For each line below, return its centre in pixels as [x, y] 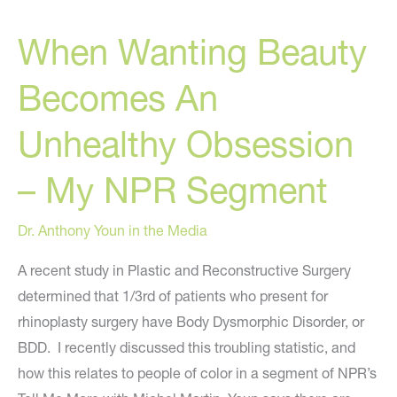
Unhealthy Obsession [186, 144]
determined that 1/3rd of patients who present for [173, 296]
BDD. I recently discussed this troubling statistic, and [187, 347]
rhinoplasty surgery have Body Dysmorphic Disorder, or [191, 321]
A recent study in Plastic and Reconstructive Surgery [184, 270]
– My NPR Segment [173, 190]
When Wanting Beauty [192, 51]
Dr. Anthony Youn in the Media [113, 230]
